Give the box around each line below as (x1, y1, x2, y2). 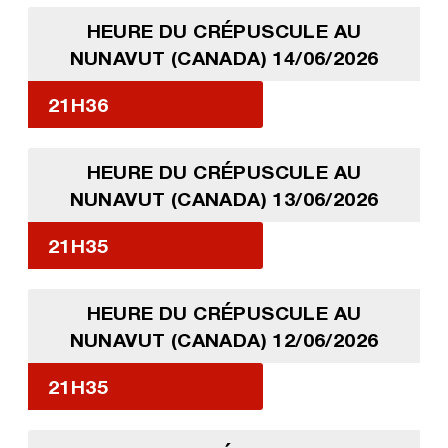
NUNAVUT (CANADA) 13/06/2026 (69, 186, 379, 210)
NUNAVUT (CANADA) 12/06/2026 (69, 327, 379, 351)
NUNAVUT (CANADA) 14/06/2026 (69, 45, 379, 69)
